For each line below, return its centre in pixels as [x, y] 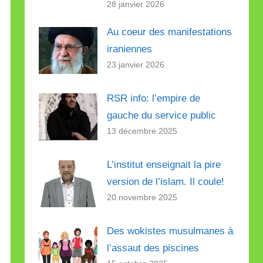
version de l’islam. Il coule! [166, 182]
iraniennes [130, 49]
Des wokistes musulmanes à [170, 231]
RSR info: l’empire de [154, 98]
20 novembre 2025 [142, 198]
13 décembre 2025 [142, 131]
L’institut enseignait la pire [164, 165]
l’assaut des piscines [155, 248]
